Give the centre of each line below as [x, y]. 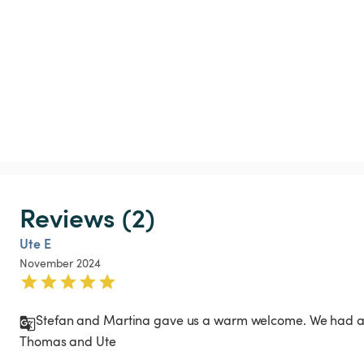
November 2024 [60, 262]
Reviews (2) [87, 216]
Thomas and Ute [69, 341]
